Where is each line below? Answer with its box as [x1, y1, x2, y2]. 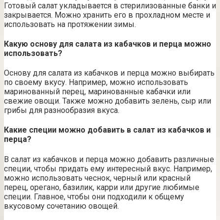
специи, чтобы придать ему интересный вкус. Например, [4, 164, 212, 173]
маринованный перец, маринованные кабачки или [4, 87, 191, 97]
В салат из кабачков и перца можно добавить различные [4, 154, 214, 164]
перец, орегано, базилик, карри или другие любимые [4, 182, 199, 192]
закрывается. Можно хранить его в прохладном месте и [4, 10, 210, 20]
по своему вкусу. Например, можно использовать [4, 78, 188, 87]
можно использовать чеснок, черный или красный [4, 173, 191, 183]
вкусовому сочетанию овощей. [4, 201, 119, 211]
